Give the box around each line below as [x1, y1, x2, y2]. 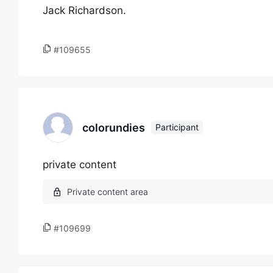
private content [43, 158, 116, 171]
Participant [155, 122, 199, 132]
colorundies [82, 121, 145, 134]
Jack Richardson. [43, 4, 126, 16]
